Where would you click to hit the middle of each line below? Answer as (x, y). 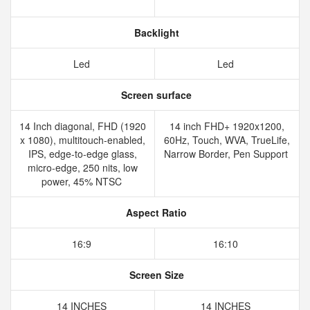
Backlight (155, 33)
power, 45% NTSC (83, 181)
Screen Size (155, 275)
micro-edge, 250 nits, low (83, 167)
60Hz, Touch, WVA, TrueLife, (227, 140)
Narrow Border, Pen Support (227, 154)
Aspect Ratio (155, 212)
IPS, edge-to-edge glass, (83, 154)
